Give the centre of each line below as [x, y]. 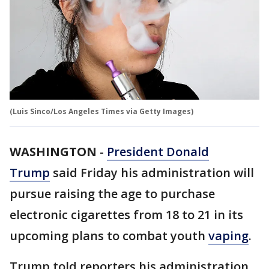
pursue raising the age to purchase [112, 194]
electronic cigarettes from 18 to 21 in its [126, 215]
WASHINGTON [53, 152]
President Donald [158, 152]
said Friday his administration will [152, 173]
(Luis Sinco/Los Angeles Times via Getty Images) [101, 112]
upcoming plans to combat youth [109, 236]
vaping [228, 236]
